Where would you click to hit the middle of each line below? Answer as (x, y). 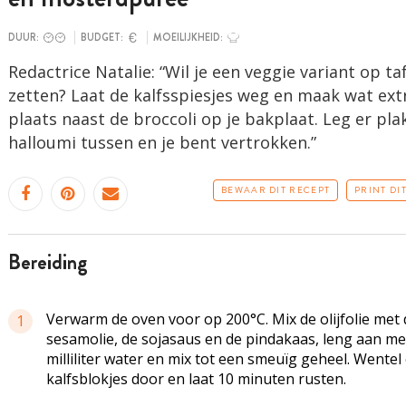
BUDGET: (102, 38)
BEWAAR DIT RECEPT (276, 190)
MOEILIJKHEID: (188, 38)
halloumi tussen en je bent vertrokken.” (164, 142)
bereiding (54, 262)
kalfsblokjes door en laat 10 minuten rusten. (196, 379)
